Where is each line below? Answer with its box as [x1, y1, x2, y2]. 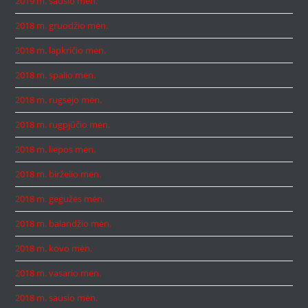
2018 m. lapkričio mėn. [15, 43, 107, 56]
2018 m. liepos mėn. [15, 142, 96, 155]
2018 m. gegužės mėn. [15, 192, 105, 205]
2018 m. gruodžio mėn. [15, 19, 109, 32]
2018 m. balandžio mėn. [15, 217, 112, 230]
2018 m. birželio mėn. [15, 167, 102, 180]
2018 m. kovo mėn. [15, 241, 93, 254]
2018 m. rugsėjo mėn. [15, 93, 102, 106]
